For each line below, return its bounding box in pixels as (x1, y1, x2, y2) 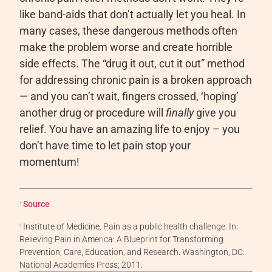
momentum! (19, 155, 80, 169)
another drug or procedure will (19, 106, 166, 120)
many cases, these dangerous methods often (19, 24, 238, 38)
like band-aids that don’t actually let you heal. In (19, 8, 246, 21)
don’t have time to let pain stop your (19, 139, 191, 152)
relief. (19, 123, 47, 136)
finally (166, 106, 194, 120)
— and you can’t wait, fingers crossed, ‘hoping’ (19, 90, 239, 103)
